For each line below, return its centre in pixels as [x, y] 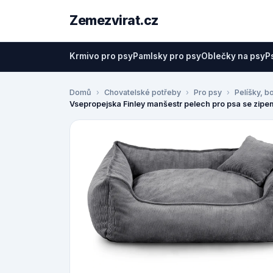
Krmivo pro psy [101, 56]
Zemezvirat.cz [114, 20]
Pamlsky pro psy [167, 56]
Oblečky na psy [233, 56]
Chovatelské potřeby [143, 92]
